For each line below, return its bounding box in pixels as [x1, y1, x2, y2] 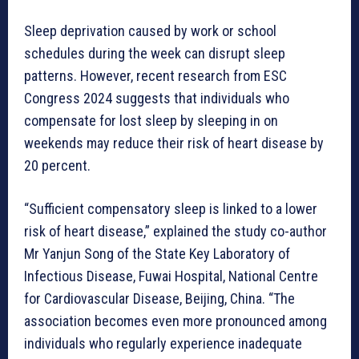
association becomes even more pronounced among [24, 313, 327, 330]
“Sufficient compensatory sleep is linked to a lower [24, 200, 317, 218]
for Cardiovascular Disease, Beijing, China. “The [24, 290, 295, 308]
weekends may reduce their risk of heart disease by [24, 135, 324, 152]
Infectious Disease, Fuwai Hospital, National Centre [24, 268, 318, 285]
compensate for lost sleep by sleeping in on [24, 112, 278, 130]
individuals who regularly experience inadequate [24, 335, 302, 353]
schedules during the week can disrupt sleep [24, 45, 285, 63]
